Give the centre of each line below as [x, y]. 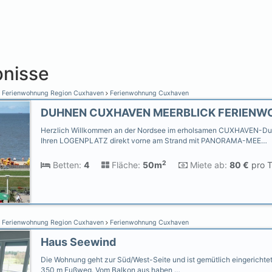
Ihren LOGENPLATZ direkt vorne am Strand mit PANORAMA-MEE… [154, 141]
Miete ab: [207, 165]
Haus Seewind [78, 242]
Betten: [66, 165]
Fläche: [125, 165]
